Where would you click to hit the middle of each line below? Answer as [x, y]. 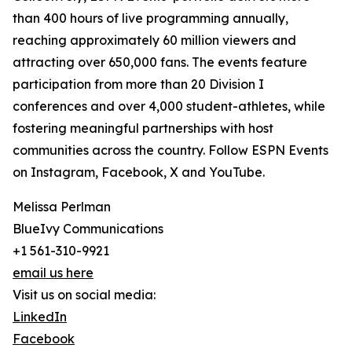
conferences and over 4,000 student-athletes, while [169, 106]
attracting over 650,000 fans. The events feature [160, 62]
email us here [53, 273]
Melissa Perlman [62, 207]
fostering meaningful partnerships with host [143, 128]
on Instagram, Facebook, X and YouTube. [139, 172]
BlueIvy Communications [88, 229]
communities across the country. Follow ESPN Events [170, 150]
